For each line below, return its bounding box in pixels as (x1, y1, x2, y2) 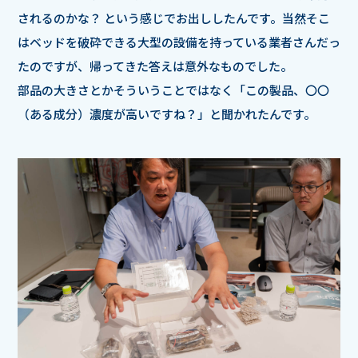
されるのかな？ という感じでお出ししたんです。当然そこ (18, 9, 330, 26)
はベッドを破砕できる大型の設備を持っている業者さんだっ (18, 33, 340, 50)
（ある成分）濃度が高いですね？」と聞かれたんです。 (18, 105, 316, 122)
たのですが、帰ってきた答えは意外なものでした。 (18, 57, 292, 74)
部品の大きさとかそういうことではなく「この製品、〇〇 (18, 81, 329, 98)
